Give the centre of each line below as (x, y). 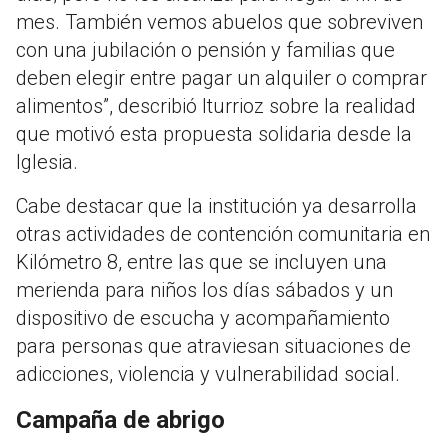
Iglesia (44, 162)
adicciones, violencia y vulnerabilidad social (205, 374)
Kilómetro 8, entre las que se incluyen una (201, 262)
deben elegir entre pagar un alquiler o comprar (221, 78)
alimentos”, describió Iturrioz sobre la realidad (216, 106)
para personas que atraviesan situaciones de (213, 346)
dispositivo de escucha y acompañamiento (203, 318)
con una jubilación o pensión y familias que (205, 50)
